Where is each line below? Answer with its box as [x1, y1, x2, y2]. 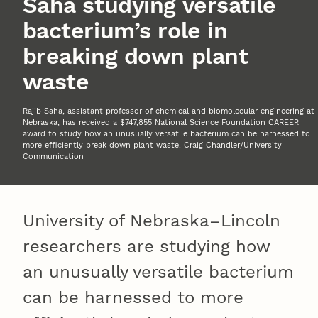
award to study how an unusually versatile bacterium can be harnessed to [23, 129, 310, 139]
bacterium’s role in [22, 17, 228, 45]
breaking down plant [22, 43, 248, 70]
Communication [23, 152, 84, 162]
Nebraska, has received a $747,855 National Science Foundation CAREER [23, 118, 299, 128]
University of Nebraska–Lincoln [23, 211, 280, 231]
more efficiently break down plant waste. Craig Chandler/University [23, 141, 282, 150]
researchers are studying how [23, 236, 270, 257]
